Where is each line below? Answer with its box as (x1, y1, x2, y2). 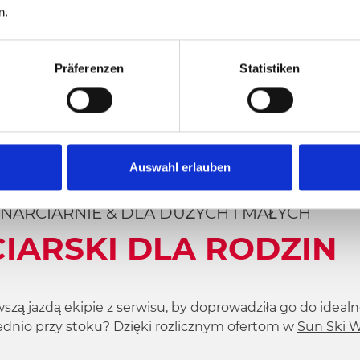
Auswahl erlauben (129, 160, 231, 174)
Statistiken (239, 61, 301, 76)
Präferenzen (54, 61, 125, 76)
